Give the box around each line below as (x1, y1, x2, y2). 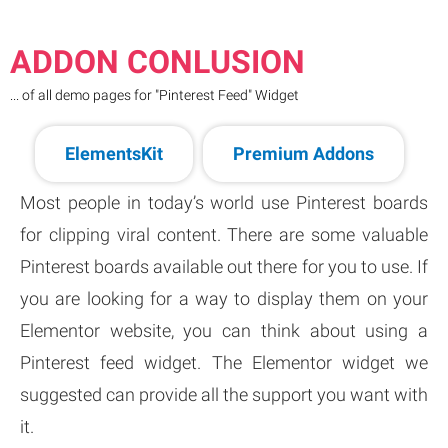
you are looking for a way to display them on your (20, 288, 428, 310)
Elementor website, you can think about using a (20, 320, 428, 342)
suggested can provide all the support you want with (20, 384, 428, 406)
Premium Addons (232, 143, 374, 165)
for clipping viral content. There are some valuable (20, 224, 428, 246)
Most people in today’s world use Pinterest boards (20, 192, 428, 214)
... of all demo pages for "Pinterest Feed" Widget (10, 87, 299, 104)
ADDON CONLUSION (10, 43, 305, 82)
